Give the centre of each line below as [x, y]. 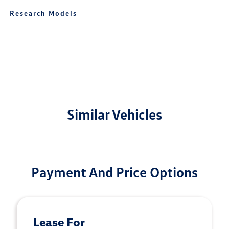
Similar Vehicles [114, 114]
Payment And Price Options [114, 172]
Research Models [44, 13]
